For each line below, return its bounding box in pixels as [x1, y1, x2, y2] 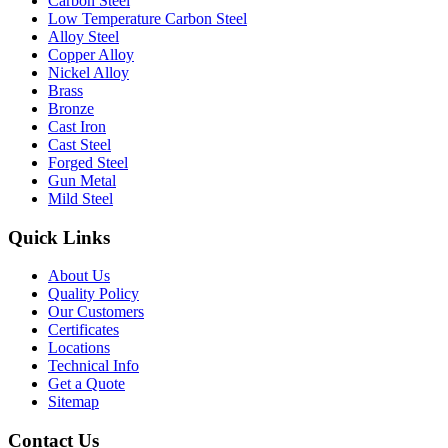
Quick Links [8, 226, 110, 248]
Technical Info [48, 357, 139, 375]
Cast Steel [48, 136, 111, 153]
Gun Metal [48, 172, 116, 189]
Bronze [48, 100, 94, 117]
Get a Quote [48, 375, 125, 393]
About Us [48, 267, 110, 285]
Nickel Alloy [48, 64, 129, 81]
